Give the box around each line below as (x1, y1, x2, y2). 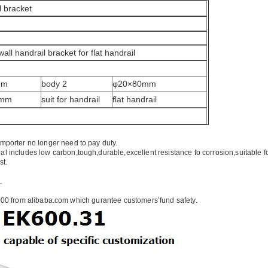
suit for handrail (41, 95, 100, 104)
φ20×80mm (112, 79, 156, 89)
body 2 (41, 79, 67, 89)
